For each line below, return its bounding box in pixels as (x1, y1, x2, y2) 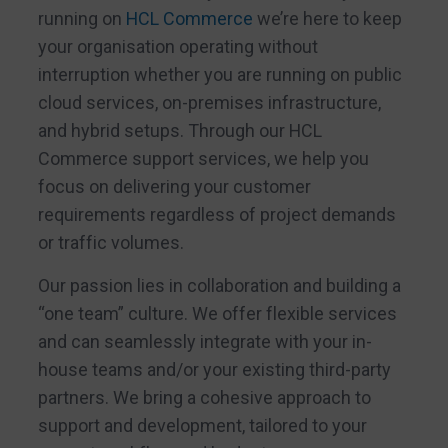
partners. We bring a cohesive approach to (37, 387, 371, 409)
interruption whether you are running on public (37, 64, 402, 86)
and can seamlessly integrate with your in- (37, 331, 372, 353)
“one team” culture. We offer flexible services (37, 303, 397, 325)
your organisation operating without (37, 36, 318, 58)
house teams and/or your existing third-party (37, 359, 391, 381)
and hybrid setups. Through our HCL (37, 120, 322, 142)
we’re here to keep (252, 8, 402, 30)
